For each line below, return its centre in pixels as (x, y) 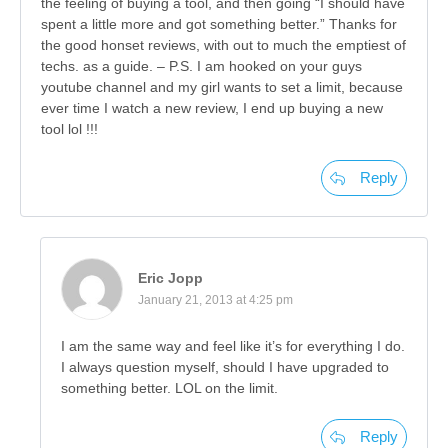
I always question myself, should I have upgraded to (225, 367)
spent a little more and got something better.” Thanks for (219, 24)
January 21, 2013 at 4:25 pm (215, 300)
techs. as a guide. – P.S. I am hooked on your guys (201, 66)
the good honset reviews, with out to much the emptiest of (223, 45)
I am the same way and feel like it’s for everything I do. (233, 346)
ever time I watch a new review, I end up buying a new (212, 108)
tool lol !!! (69, 129)
